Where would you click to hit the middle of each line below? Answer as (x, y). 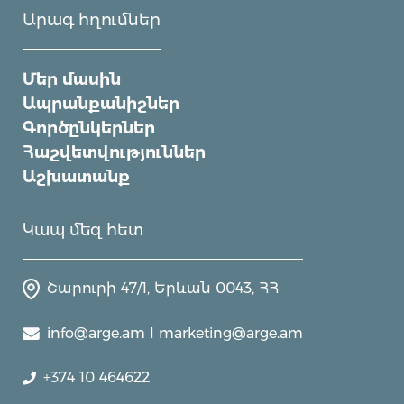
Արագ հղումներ (92, 19)
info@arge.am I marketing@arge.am (175, 333)
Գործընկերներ (89, 128)
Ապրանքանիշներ (101, 103)
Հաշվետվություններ (115, 152)
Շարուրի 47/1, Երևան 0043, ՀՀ (163, 288)
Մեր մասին (72, 79)
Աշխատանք (77, 176)
